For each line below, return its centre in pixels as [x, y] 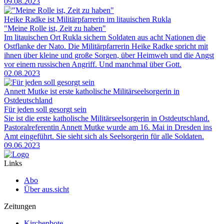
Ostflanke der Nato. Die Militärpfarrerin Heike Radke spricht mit [106, 46]
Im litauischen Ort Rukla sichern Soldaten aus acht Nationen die [105, 37]
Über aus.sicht [46, 189]
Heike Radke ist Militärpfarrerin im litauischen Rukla [87, 19]
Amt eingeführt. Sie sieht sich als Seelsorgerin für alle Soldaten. [104, 136]
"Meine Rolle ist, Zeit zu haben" [55, 28]
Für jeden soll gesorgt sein [45, 109]
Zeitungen [20, 206]
